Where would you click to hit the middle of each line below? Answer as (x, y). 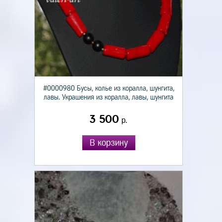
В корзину (109, 143)
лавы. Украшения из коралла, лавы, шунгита (109, 97)
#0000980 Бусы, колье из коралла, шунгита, (109, 88)
